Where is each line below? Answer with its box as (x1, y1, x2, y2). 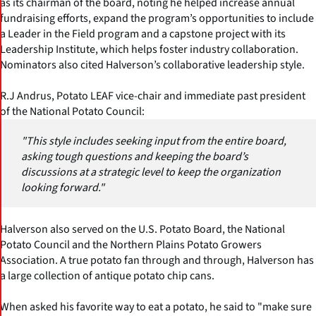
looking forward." (21, 179, 104, 195)
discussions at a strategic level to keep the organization (21, 164, 281, 180)
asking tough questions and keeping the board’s (21, 148, 248, 164)
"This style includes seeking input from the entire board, (21, 133, 286, 149)
